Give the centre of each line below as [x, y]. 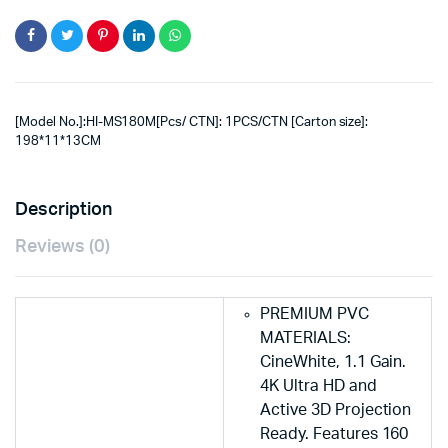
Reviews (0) [62, 246]
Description [63, 209]
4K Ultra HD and [318, 385]
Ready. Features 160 [334, 433]
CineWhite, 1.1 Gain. [333, 361]
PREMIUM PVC [314, 313]
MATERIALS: [305, 337]
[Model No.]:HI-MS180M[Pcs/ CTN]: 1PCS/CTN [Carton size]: [192, 122]
